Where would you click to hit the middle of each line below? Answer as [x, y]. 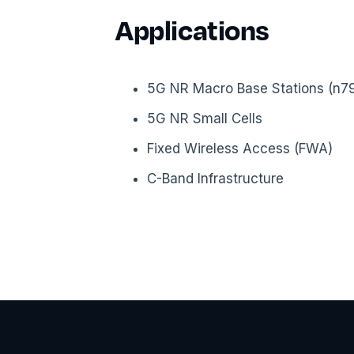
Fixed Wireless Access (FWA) [240, 149]
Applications [192, 29]
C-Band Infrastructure [216, 179]
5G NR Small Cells [205, 119]
